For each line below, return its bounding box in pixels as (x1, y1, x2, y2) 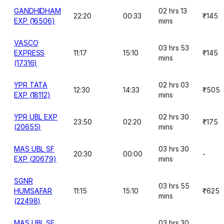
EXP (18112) (14, 90, 51, 99)
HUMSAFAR (14, 186, 52, 195)
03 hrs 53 (158, 43, 189, 52)
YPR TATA (14, 80, 48, 89)
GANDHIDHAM (14, 6, 61, 15)
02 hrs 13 (158, 6, 187, 15)
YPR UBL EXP (14, 112, 58, 121)
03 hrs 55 (158, 181, 190, 190)
